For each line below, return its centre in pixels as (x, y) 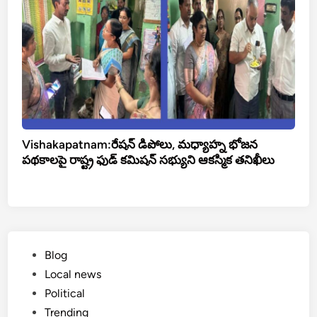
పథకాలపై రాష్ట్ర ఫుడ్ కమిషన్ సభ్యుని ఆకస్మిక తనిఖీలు (149, 160)
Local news (73, 275)
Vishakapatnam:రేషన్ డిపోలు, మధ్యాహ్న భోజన (140, 145)
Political (65, 294)
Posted (39, 255)
